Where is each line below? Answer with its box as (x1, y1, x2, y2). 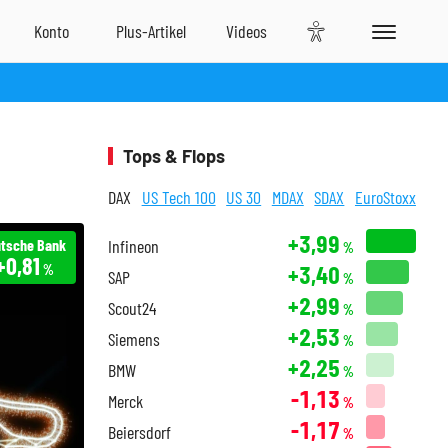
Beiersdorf (108, 421, 171, 443)
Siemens (108, 328, 160, 350)
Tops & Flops (123, 145, 225, 167)
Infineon (108, 235, 159, 257)
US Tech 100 (141, 186, 216, 208)
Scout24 (108, 297, 156, 319)
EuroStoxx (354, 186, 416, 208)
